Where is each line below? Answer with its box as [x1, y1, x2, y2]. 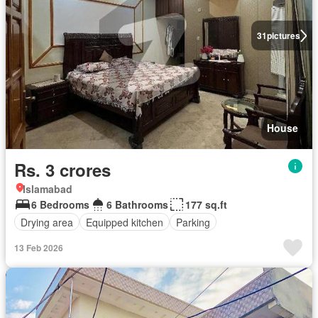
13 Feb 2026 [14, 241, 63, 254]
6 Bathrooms [106, 197, 168, 212]
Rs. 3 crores [14, 158, 111, 182]
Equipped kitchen [86, 214, 163, 229]
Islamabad [23, 182, 72, 196]
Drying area [21, 214, 73, 229]
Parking [176, 214, 210, 229]
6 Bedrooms [31, 197, 89, 212]
